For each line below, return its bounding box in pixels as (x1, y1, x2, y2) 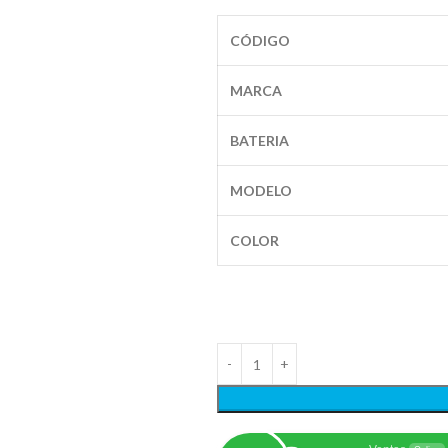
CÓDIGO (229, 32, 290, 49)
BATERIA (229, 132, 289, 149)
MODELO (229, 182, 292, 199)
